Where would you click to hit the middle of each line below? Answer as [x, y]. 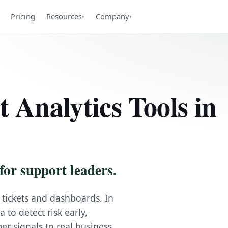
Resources [64, 16]
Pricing [23, 16]
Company [113, 16]
